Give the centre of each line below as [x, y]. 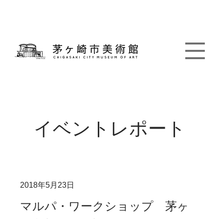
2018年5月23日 [47, 185]
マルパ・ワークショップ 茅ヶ [105, 206]
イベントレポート [109, 129]
